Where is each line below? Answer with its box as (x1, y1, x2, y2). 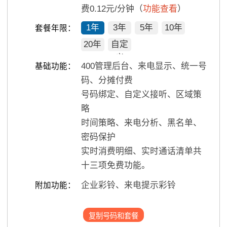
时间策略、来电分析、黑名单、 (81, 118, 202, 128)
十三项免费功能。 (81, 161, 150, 171)
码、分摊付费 (81, 75, 133, 86)
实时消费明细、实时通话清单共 (81, 146, 202, 157)
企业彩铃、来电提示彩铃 (81, 180, 176, 190)
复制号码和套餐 (88, 211, 138, 220)
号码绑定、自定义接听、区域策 (81, 90, 202, 100)
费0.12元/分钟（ (81, 4, 143, 14)
